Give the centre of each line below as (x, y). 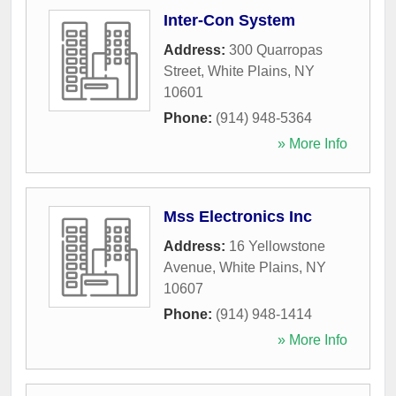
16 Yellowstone (277, 246)
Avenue (188, 267)
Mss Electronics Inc (238, 217)
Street (182, 71)
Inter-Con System (229, 20)
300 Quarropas (276, 50)
